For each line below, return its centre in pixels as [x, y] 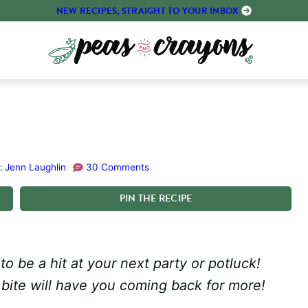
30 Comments [118, 167]
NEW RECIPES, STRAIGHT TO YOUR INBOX [147, 11]
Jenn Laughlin [35, 167]
